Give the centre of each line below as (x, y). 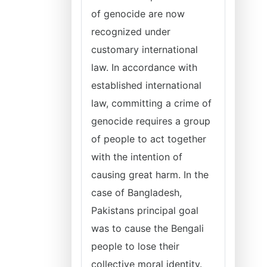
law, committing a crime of (151, 103)
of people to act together (149, 139)
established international (146, 85)
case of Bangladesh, (136, 193)
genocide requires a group (151, 121)
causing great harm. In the (150, 175)
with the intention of (137, 157)
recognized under (131, 32)
